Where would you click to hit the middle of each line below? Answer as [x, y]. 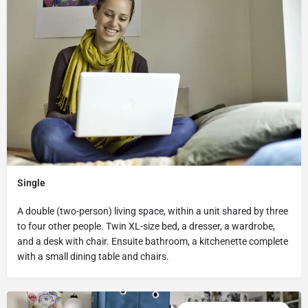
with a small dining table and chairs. [93, 256]
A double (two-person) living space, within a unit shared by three [153, 211]
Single [31, 183]
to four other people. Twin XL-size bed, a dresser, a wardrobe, [146, 226]
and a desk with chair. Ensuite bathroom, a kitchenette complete [153, 241]
